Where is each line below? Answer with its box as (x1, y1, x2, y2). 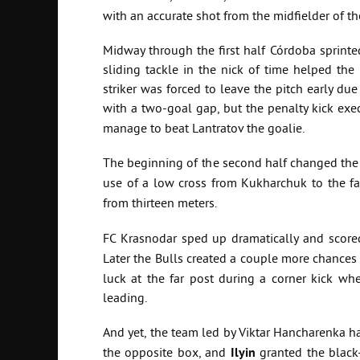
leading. (103, 290, 147, 305)
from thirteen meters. (103, 196, 217, 211)
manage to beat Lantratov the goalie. (103, 121, 305, 137)
